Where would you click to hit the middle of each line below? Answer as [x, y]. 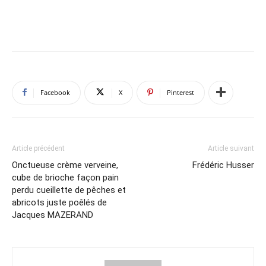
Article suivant [231, 148]
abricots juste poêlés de [59, 202]
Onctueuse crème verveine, [65, 165]
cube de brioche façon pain [65, 177]
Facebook [55, 92]
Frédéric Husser [223, 165]
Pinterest [180, 92]
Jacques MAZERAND [53, 215]
